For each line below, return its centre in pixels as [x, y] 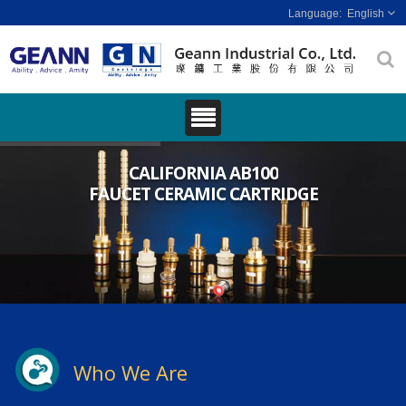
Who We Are [130, 373]
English [366, 14]
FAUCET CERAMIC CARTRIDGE [203, 193]
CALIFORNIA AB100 [203, 174]
